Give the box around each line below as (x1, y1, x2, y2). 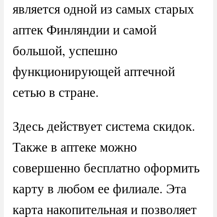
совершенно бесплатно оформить (12, 158, 200, 177)
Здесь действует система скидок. (12, 117, 195, 135)
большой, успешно (12, 41, 118, 60)
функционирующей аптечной (12, 62, 175, 80)
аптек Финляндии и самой (12, 20, 156, 39)
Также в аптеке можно (12, 138, 137, 156)
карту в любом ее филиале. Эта (12, 179, 186, 198)
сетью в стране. (12, 83, 99, 101)
